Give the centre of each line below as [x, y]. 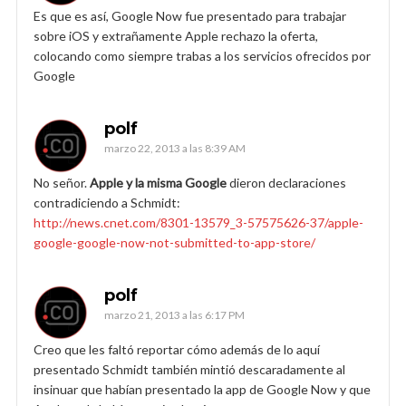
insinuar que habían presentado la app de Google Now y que [202, 389]
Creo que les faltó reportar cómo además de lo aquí [177, 349]
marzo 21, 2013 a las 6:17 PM [174, 314]
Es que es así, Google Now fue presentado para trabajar [190, 15]
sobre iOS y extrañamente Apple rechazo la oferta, [176, 35]
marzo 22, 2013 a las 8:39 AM [175, 148]
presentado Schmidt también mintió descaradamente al [189, 369]
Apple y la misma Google [158, 182]
